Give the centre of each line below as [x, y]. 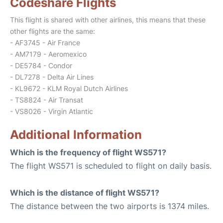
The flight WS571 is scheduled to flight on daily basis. [111, 166]
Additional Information [76, 135]
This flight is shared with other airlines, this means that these [108, 20]
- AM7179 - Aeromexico [48, 54]
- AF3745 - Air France [45, 43]
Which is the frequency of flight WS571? [88, 152]
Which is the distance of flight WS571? [85, 193]
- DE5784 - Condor [41, 65]
